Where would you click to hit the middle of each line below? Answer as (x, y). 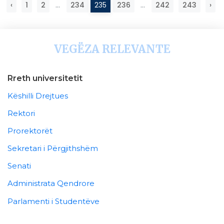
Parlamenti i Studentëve (53, 201)
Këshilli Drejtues (38, 96)
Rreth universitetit (45, 78)
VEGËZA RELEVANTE (112, 49)
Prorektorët (30, 131)
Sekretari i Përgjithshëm (53, 148)
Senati (19, 166)
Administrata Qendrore (51, 183)
